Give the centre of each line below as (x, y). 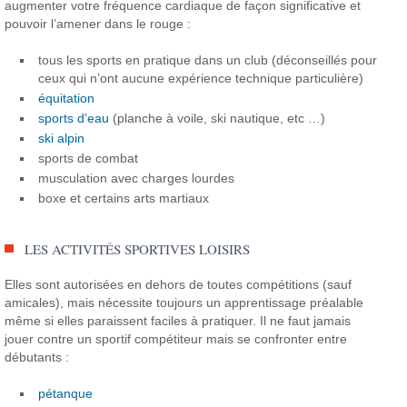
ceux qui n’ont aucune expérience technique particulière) (201, 78)
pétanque (66, 393)
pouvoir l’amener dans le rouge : (98, 23)
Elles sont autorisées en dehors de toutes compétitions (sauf (179, 284)
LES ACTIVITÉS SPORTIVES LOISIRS (138, 248)
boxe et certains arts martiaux (124, 198)
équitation (67, 98)
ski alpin (62, 138)
